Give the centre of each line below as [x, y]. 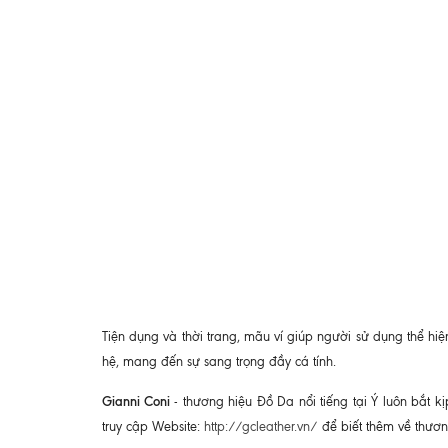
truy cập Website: [153, 427]
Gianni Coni [136, 401]
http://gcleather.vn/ [261, 427]
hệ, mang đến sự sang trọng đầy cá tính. [219, 362]
